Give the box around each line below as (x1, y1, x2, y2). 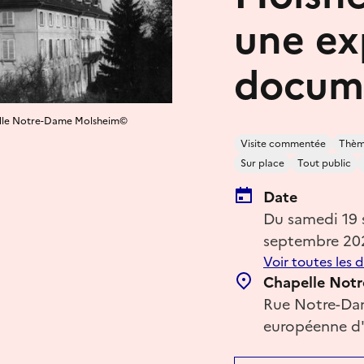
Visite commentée (240, 136, 326, 151)
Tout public (297, 155, 351, 171)
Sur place (240, 155, 284, 171)
